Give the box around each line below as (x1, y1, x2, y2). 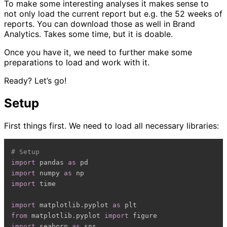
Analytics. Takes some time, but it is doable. (4, 29, 173, 40)
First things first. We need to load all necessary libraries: (4, 121, 219, 131)
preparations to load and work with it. (4, 57, 149, 68)
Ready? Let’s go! (4, 75, 66, 86)
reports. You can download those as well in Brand (4, 19, 195, 29)
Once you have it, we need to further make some (4, 47, 192, 58)
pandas (35, 158, 68, 166)
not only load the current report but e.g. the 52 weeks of (4, 9, 222, 19)
